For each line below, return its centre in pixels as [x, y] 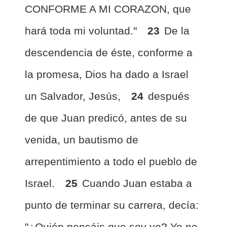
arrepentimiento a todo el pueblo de [111, 161]
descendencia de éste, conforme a [109, 52]
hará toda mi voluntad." [82, 31]
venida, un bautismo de [82, 140]
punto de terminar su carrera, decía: [112, 205]
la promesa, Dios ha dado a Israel [107, 74]
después [169, 96]
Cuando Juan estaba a [137, 183]
